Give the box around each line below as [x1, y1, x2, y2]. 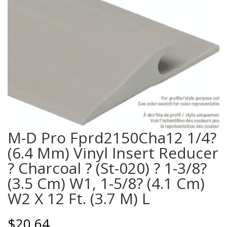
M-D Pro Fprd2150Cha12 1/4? [8, 127, 216, 148]
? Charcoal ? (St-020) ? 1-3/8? [8, 157, 207, 178]
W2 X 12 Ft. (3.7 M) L [8, 187, 150, 209]
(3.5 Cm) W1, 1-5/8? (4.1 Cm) [8, 172, 205, 194]
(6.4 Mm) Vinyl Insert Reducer [8, 142, 218, 163]
